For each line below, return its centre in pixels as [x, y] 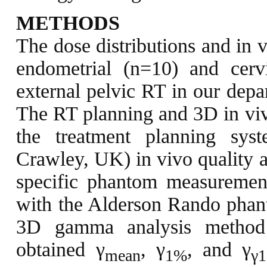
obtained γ [60, 250]
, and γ [219, 250]
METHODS [68, 23]
